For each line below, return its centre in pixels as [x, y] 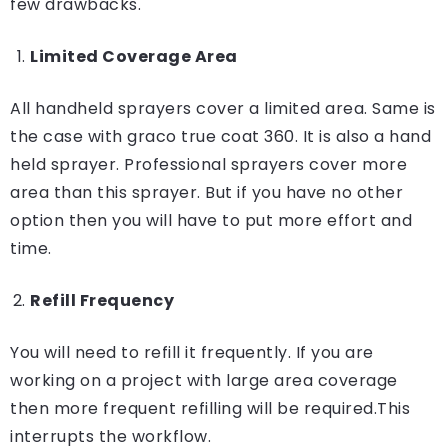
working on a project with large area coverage [204, 380]
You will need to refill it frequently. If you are [192, 352]
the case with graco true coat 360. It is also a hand [220, 136]
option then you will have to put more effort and [211, 220]
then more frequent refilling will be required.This [210, 408]
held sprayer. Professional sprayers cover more [208, 164]
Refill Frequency [102, 300]
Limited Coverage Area [134, 56]
